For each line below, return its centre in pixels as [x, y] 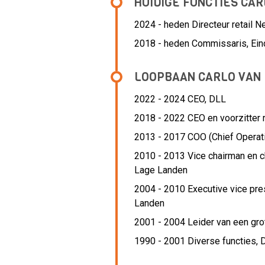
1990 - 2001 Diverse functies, [197, 241]
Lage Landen [161, 170]
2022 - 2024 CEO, [172, 99]
